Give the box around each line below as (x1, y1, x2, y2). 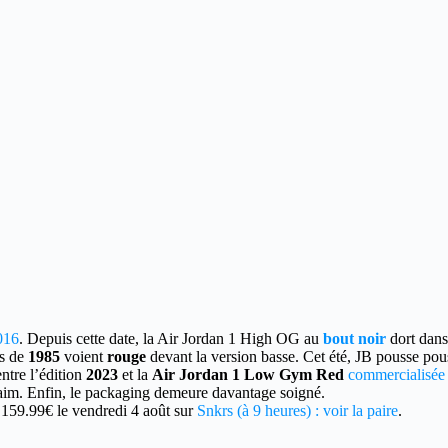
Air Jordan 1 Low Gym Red (152, 366, 344, 383)
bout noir (323, 330, 386, 347)
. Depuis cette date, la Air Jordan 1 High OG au (19, 330, 323, 347)
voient (64, 348, 107, 365)
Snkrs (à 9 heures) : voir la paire (197, 402, 398, 419)
